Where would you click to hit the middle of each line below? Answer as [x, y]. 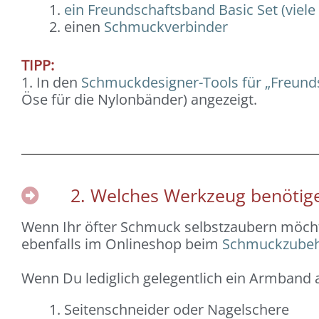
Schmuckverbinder [166, 26]
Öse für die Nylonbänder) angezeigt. [141, 99]
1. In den [51, 82]
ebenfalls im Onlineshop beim [122, 244]
